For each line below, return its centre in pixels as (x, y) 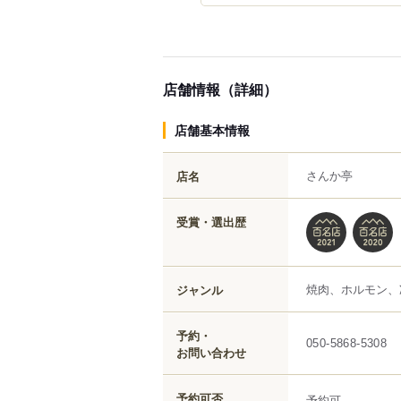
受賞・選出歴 (211, 221)
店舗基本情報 (212, 129)
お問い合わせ (211, 352)
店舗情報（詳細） (220, 89)
